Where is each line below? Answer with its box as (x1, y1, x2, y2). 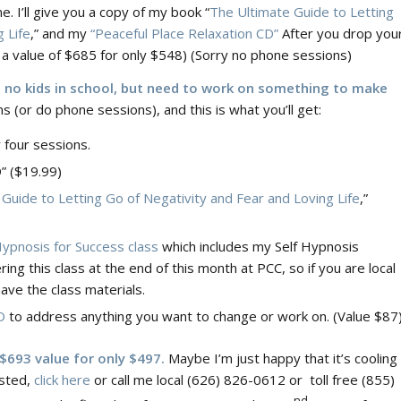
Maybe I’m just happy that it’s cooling (165, 349, 397, 368)
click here (34, 371, 94, 389)
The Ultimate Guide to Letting (209, 2, 394, 21)
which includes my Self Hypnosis (158, 237, 359, 256)
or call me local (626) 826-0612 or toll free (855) (94, 371, 395, 389)
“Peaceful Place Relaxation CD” (90, 23, 278, 42)
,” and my (30, 23, 90, 42)
